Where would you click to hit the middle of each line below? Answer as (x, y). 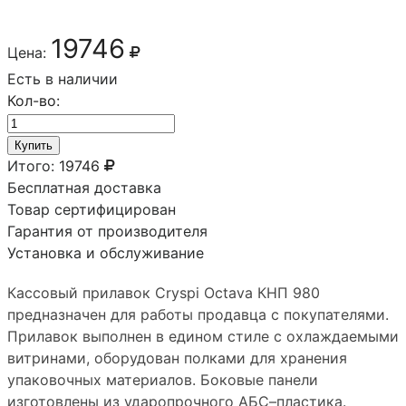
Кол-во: (34, 100)
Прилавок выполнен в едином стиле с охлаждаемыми (203, 336)
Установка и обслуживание (106, 252)
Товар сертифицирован (92, 209)
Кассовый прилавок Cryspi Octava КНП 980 (164, 292)
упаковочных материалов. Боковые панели (163, 379)
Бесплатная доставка (84, 187)
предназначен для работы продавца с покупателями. (198, 314)
